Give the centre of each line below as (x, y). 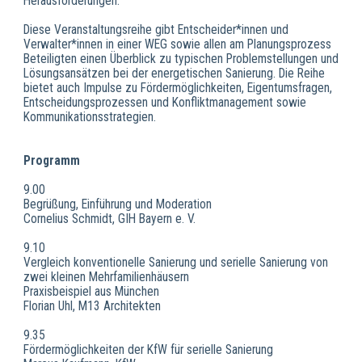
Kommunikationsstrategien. (89, 117)
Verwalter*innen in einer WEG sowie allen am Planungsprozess (177, 44)
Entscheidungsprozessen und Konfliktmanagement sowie (164, 102)
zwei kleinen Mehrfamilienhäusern (106, 277)
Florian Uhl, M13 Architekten (92, 306)
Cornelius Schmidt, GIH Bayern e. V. (109, 219)
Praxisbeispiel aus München (91, 291)
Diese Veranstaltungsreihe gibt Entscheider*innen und (156, 29)
